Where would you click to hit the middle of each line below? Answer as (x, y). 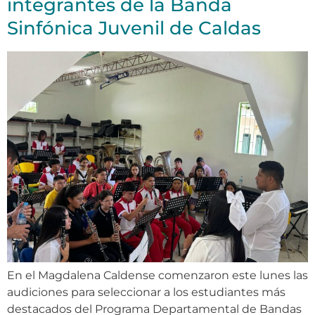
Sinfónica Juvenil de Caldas (134, 28)
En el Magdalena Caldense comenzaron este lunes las (157, 276)
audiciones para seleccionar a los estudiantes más (146, 292)
